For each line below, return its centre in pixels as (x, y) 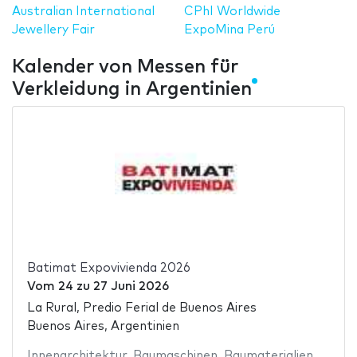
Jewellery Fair (53, 29)
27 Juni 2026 (131, 287)
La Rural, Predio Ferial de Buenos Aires (141, 308)
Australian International (83, 11)
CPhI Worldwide (233, 11)
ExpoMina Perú (230, 29)
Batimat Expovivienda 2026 (108, 269)
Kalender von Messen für (125, 67)
